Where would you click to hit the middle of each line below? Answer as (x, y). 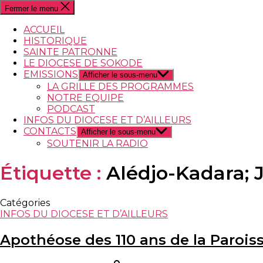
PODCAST (71, 109)
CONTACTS (50, 131)
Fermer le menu (31, 9)
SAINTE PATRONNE (70, 52)
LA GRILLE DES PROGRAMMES (120, 87)
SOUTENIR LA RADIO (97, 144)
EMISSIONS (51, 74)
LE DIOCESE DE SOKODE (83, 63)
